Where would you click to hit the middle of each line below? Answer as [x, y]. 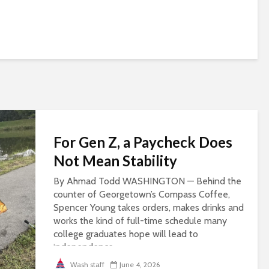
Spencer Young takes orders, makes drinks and [149, 208]
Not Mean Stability [115, 161]
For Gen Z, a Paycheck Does [143, 142]
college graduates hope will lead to [126, 234]
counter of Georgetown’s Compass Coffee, [143, 195]
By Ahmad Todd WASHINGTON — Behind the [147, 181]
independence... [86, 247]
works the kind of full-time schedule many [140, 221]
